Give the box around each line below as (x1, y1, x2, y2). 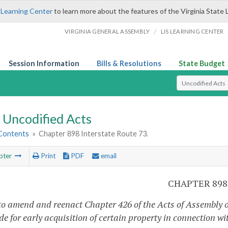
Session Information (9, 59, 79, 68)
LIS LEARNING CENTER (160, 28, 224, 35)
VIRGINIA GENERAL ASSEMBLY (65, 28, 150, 35)
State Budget (179, 59, 225, 68)
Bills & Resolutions (97, 59, 161, 68)
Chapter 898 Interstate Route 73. (39, 129, 149, 138)
